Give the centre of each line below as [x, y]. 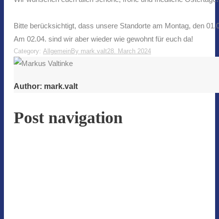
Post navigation [68, 117]
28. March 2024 [129, 51]
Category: [28, 51]
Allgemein [57, 51]
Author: [28, 87]
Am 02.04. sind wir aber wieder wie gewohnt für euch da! [103, 39]
